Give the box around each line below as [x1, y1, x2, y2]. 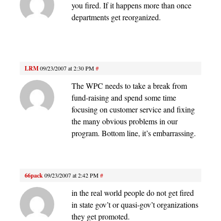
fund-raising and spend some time [72, 92, 176, 103]
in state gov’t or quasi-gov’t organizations [72, 199, 198, 210]
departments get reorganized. [72, 11, 161, 22]
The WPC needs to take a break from [72, 80, 187, 91]
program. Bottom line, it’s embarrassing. [72, 127, 196, 138]
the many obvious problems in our [72, 115, 178, 126]
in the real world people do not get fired [72, 187, 194, 198]
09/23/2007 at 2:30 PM [40, 64, 94, 72]
